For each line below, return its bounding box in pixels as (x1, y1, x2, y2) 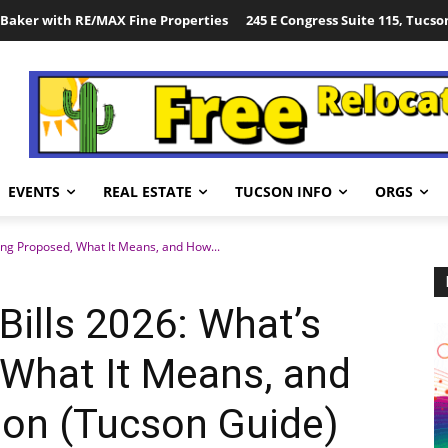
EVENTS (8, 182, 60, 201)
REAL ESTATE (103, 182, 192, 201)
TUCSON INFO (235, 182, 332, 201)
